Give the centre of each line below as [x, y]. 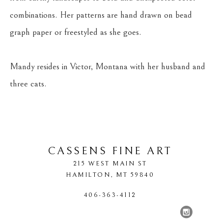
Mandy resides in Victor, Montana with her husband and [108, 67]
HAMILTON [88, 175]
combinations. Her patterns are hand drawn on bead [101, 15]
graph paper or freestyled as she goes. [76, 32]
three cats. [28, 84]
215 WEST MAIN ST [110, 164]
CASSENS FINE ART [110, 151]
